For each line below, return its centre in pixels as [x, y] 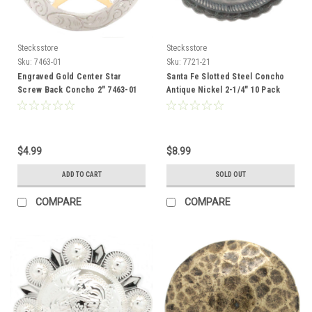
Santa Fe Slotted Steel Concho [226, 76]
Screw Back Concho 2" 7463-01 [77, 89]
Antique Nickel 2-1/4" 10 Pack [224, 89]
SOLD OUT [231, 174]
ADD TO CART [81, 174]
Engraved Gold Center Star [70, 76]
